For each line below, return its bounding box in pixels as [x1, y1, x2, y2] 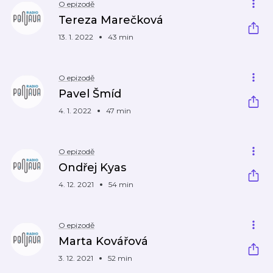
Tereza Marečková [58, 13, 163, 27]
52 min [108, 253, 132, 263]
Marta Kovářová [58, 235, 148, 248]
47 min [106, 106, 131, 115]
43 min [108, 32, 133, 41]
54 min [108, 180, 133, 189]
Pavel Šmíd [58, 87, 121, 101]
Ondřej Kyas [58, 161, 126, 174]
